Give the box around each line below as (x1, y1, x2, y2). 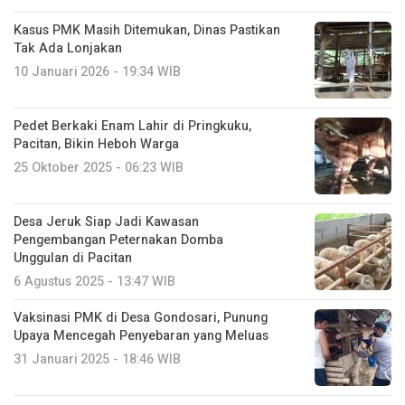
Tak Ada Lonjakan (14, 38, 122, 58)
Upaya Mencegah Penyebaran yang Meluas (14, 325, 268, 345)
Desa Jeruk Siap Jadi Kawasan (14, 212, 199, 231)
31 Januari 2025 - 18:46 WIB (14, 349, 181, 369)
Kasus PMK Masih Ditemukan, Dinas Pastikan (14, 20, 280, 40)
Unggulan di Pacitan (14, 248, 132, 268)
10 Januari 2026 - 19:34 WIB (14, 61, 181, 81)
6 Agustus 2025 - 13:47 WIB (14, 271, 175, 291)
